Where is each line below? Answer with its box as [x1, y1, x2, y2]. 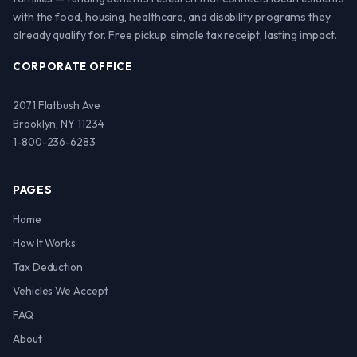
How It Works [13, 236, 76, 250]
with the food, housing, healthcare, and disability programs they [13, 10, 331, 24]
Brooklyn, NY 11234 [13, 116, 104, 131]
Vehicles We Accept [13, 284, 108, 298]
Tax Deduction [13, 260, 83, 274]
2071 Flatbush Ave [13, 98, 100, 112]
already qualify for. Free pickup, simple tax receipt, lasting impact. [13, 28, 337, 42]
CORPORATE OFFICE [13, 60, 132, 73]
